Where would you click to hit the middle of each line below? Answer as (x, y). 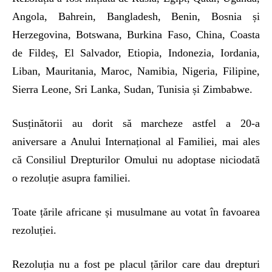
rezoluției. (34, 230)
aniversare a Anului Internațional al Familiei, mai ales (136, 142)
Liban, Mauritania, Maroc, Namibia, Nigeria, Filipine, (136, 71)
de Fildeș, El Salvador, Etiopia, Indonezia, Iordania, (136, 53)
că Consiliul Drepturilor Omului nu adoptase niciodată (136, 160)
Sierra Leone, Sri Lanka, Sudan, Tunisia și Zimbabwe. (132, 90)
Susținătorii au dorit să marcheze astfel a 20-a (136, 124)
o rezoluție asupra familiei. (71, 178)
